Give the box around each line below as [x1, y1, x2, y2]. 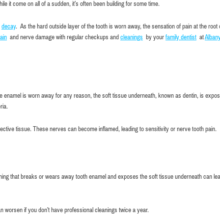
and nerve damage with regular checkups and [7, 33, 120, 41]
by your [143, 33, 165, 41]
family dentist [165, 33, 196, 41]
